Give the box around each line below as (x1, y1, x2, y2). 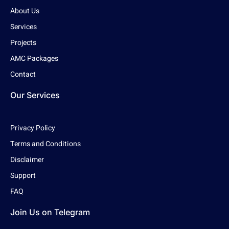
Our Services (10, 89, 60, 100)
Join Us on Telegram (10, 207, 90, 217)
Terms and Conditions (10, 138, 81, 149)
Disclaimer (10, 154, 44, 165)
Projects (10, 37, 36, 48)
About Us (10, 5, 39, 16)
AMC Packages (10, 53, 58, 64)
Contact (10, 68, 36, 80)
